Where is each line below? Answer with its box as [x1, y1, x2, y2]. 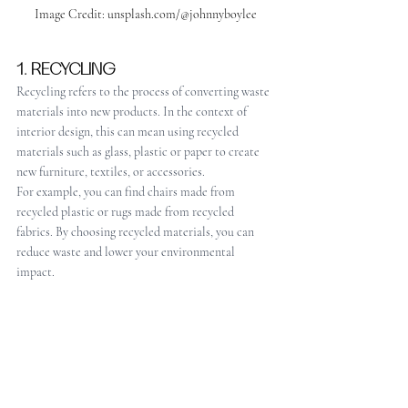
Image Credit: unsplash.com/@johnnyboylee [35, 5, 257, 22]
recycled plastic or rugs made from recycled [16, 203, 237, 219]
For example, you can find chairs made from [16, 183, 238, 199]
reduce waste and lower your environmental [16, 243, 238, 260]
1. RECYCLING [16, 61, 116, 78]
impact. [16, 263, 55, 280]
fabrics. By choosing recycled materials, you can [16, 223, 257, 240]
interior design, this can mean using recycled [16, 123, 241, 139]
